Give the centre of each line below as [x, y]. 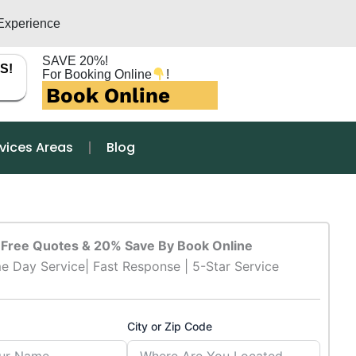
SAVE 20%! [75, 61]
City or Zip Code [169, 326]
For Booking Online [97, 75]
